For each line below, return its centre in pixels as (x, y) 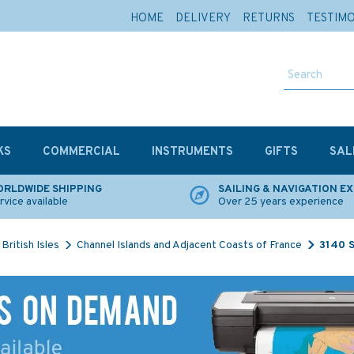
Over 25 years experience (281, 202)
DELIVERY (203, 19)
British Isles (30, 245)
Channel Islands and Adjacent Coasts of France (189, 245)
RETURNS (269, 19)
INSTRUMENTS (192, 152)
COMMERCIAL (81, 152)
